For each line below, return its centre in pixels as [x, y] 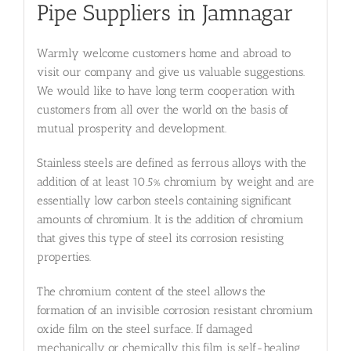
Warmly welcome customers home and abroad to [163, 54]
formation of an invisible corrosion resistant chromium [175, 311]
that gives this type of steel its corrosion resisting [160, 239]
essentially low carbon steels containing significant [164, 201]
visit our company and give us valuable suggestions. [170, 72]
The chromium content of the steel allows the [151, 292]
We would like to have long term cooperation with [165, 91]
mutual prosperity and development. [131, 129]
